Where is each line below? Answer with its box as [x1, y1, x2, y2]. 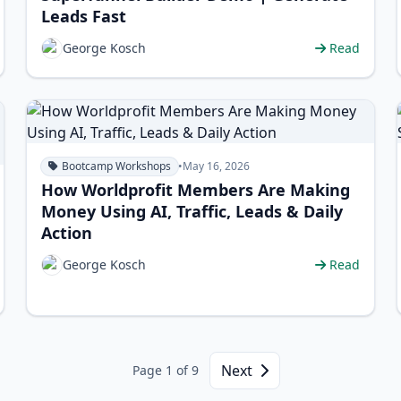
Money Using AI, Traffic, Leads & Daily [41, 200, 344, 222]
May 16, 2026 [183, 158, 251, 174]
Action [41, 222, 93, 243]
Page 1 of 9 [132, 362, 199, 379]
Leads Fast [41, 5, 127, 27]
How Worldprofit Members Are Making [41, 179, 351, 200]
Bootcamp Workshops [62, 158, 172, 174]
